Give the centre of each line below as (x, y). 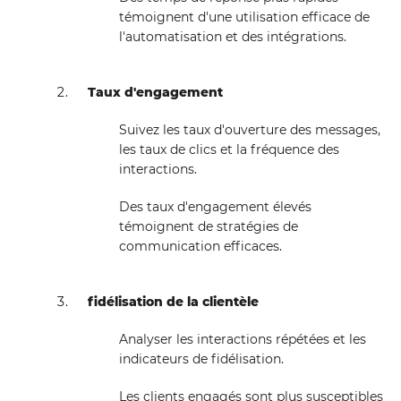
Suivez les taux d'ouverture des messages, (249, 130)
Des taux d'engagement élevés (215, 207)
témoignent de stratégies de (208, 226)
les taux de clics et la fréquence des (229, 149)
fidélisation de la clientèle (174, 302)
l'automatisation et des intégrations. (232, 37)
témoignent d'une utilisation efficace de (244, 17)
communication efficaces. (200, 246)
